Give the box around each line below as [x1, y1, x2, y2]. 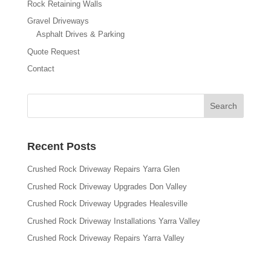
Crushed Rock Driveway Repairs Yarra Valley [27, 233, 184, 243]
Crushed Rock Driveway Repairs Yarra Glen [27, 165, 180, 174]
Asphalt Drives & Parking [36, 30, 125, 39]
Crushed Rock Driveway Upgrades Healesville [27, 199, 188, 209]
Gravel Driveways [27, 16, 89, 26]
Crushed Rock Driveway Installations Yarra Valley [27, 216, 200, 226]
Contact [27, 64, 54, 74]
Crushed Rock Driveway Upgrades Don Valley [27, 181, 187, 191]
